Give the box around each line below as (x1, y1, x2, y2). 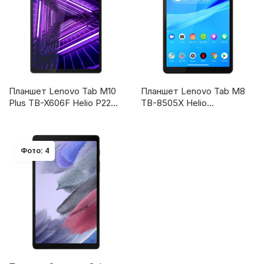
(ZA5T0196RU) (9, 109, 70, 121)
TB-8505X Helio (141, 97, 207, 109)
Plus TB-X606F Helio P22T (9, 97, 117, 109)
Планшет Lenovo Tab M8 (141, 85, 245, 97)
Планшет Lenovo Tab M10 (9, 85, 116, 97)
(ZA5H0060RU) (141, 109, 205, 121)
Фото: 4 (21, 147, 49, 156)
